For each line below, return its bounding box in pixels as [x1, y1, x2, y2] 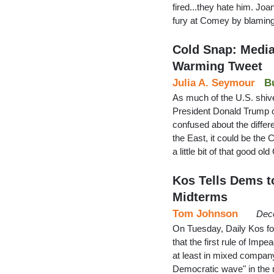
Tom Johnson [172, 207, 238, 220]
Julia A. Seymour [172, 76, 255, 89]
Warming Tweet [172, 59, 262, 73]
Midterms [172, 190, 228, 204]
